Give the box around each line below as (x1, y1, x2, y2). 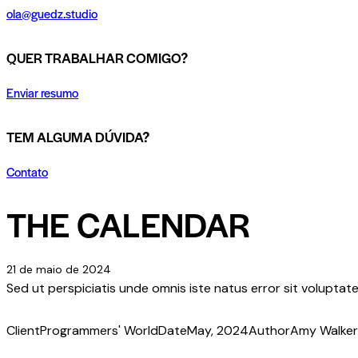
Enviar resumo (6, 83, 78, 101)
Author (249, 322, 290, 340)
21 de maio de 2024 (6, 262, 111, 277)
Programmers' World (40, 322, 158, 340)
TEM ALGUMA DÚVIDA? (6, 127, 149, 147)
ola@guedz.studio (6, 4, 97, 22)
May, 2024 (187, 322, 249, 340)
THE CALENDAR (6, 200, 250, 248)
